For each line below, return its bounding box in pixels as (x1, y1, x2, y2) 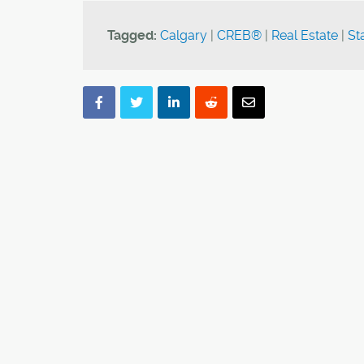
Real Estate (271, 27, 338, 43)
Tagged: (107, 27, 157, 43)
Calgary (160, 27, 207, 43)
